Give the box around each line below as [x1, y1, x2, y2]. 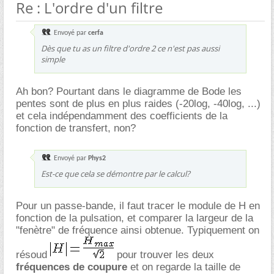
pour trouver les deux [114, 248, 214, 261]
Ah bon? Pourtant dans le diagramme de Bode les [16, 85, 242, 97]
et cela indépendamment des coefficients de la [16, 109, 228, 122]
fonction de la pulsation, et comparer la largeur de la [16, 212, 253, 224]
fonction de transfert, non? [16, 122, 136, 134]
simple [41, 53, 65, 65]
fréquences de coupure [16, 261, 127, 273]
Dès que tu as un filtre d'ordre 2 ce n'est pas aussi [41, 42, 220, 54]
